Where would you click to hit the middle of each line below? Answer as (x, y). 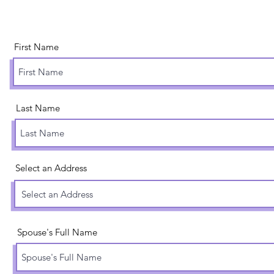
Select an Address (51, 168)
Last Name (38, 108)
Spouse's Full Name (57, 232)
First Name (36, 47)
